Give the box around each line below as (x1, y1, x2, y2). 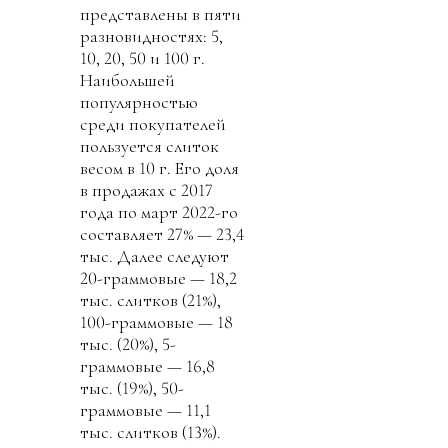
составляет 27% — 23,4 (80, 223, 244, 246)
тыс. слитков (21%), (80, 289, 221, 312)
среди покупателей (80, 113, 226, 136)
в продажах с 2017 (80, 179, 213, 202)
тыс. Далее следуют (80, 245, 229, 268)
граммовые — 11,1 (80, 399, 211, 422)
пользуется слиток (80, 135, 219, 158)
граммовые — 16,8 (80, 355, 215, 378)
